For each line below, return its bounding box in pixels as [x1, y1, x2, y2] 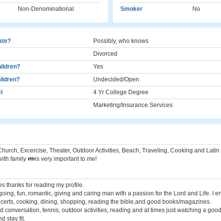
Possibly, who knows [93, 37, 148, 44]
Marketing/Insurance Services [93, 102, 173, 109]
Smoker [120, 5, 143, 12]
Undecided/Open [93, 76, 139, 83]
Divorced [93, 50, 117, 57]
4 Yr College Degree [93, 89, 148, 96]
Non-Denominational [18, 5, 74, 12]
